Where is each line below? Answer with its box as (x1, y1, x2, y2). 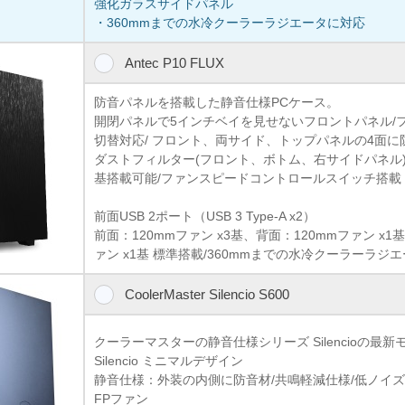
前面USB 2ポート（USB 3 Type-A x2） (94, 208, 316, 223)
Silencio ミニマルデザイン (94, 353, 244, 368)
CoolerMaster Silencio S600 (124, 286, 289, 302)
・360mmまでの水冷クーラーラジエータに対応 (94, 14, 366, 30)
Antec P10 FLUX (124, 54, 224, 71)
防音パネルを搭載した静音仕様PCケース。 (94, 94, 340, 109)
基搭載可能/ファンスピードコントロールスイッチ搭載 (94, 170, 402, 185)
